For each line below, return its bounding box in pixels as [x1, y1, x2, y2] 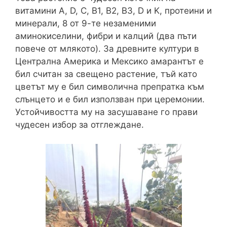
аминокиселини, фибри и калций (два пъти [15, 30, 197, 41]
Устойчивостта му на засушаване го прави [15, 106, 198, 117]
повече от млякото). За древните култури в [15, 43, 199, 54]
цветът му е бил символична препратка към [15, 81, 204, 92]
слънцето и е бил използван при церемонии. [15, 94, 205, 104]
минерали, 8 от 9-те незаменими [15, 18, 156, 28]
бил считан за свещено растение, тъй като [15, 68, 197, 79]
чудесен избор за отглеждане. [15, 119, 144, 130]
